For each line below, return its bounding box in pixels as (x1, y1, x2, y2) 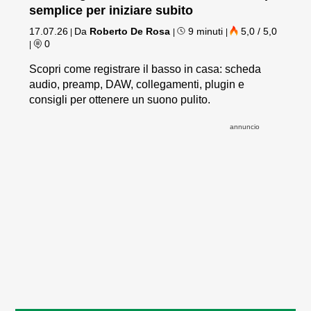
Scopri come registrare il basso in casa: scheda (29, 63, 262, 76)
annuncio (230, 123, 260, 131)
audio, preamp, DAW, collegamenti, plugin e (29, 78, 245, 91)
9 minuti (185, 26, 226, 37)
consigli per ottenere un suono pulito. (29, 94, 211, 106)
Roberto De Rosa (90, 26, 171, 37)
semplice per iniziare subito (29, 3, 194, 18)
